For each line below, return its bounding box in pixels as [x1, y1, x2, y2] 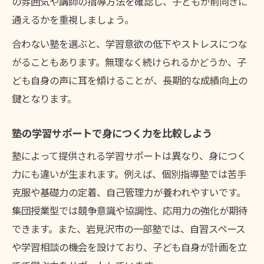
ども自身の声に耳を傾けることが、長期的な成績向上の [12, 73, 247, 88]
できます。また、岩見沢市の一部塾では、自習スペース [12, 222, 245, 236]
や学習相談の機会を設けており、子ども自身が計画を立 [12, 240, 247, 255]
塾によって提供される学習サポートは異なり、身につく [12, 148, 246, 163]
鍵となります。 [12, 91, 77, 106]
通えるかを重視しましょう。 [12, 12, 134, 27]
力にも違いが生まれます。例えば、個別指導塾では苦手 [12, 167, 246, 181]
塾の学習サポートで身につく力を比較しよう [12, 126, 212, 141]
